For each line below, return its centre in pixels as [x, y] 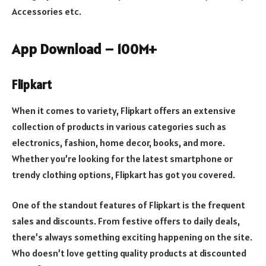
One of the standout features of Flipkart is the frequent [129, 205]
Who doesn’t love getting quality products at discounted [129, 253]
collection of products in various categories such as [119, 126]
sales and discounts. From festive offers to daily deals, [126, 221]
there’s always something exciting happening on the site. [132, 237]
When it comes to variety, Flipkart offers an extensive [124, 110]
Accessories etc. [47, 11]
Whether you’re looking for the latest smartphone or [122, 158]
